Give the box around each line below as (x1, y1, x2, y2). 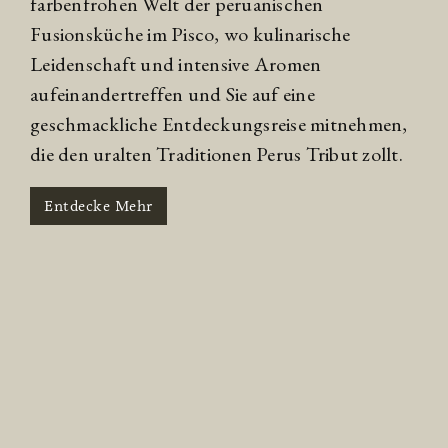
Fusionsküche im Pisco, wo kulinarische (30, 20, 351, 47)
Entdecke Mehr (44, 196, 153, 215)
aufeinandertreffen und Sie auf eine (30, 80, 315, 107)
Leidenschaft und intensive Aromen (30, 50, 322, 77)
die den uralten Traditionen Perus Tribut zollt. (30, 140, 403, 167)
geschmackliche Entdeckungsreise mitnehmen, (30, 110, 408, 137)
